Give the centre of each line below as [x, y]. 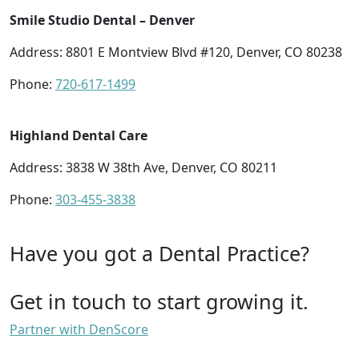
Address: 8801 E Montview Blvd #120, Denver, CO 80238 [176, 52]
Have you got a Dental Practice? [159, 253]
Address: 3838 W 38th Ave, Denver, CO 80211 [143, 167]
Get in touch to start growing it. [159, 301]
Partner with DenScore [79, 329]
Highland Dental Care [79, 135]
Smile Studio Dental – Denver [102, 20]
